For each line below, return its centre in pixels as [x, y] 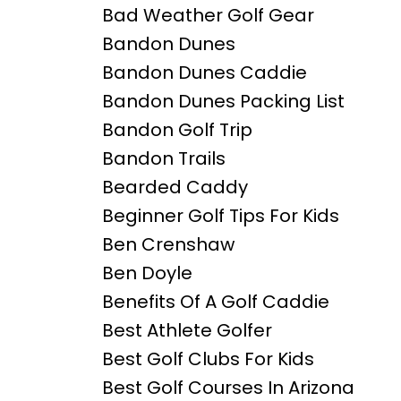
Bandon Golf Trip [177, 130]
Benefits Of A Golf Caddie [215, 302]
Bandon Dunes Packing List [223, 102]
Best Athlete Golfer [187, 331]
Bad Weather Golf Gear [208, 16]
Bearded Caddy [175, 188]
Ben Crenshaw [168, 245]
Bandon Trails [163, 159]
